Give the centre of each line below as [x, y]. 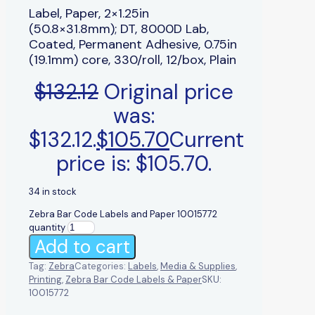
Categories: [101, 266]
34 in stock [53, 191]
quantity [47, 227]
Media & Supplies [198, 266]
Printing [45, 279]
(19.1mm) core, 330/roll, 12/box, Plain [133, 59]
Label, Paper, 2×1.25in [89, 13]
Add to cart [82, 246]
